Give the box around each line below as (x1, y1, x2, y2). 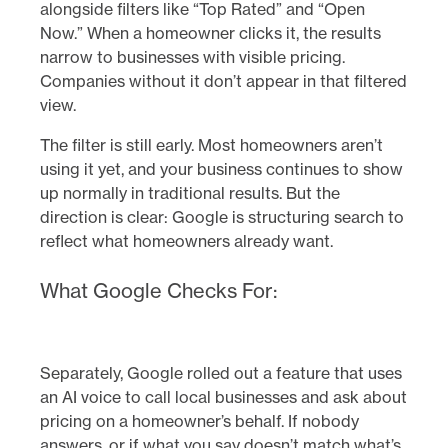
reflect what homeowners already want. (40, 230, 333, 251)
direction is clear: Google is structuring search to (40, 206, 404, 227)
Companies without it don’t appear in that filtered (40, 70, 407, 91)
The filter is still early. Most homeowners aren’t (40, 134, 383, 155)
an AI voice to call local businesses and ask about (40, 386, 407, 407)
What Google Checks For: (40, 277, 277, 303)
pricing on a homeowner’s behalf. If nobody (40, 410, 359, 431)
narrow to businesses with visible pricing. (40, 46, 345, 67)
